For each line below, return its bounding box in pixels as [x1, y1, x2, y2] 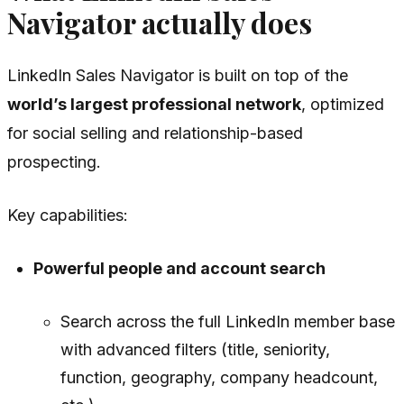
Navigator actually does [7, 3, 312, 41]
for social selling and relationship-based [7, 123, 303, 142]
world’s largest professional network [7, 94, 301, 114]
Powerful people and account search [33, 258, 326, 278]
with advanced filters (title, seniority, [60, 339, 330, 359]
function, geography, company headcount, [60, 367, 378, 387]
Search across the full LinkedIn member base [60, 311, 395, 331]
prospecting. [7, 151, 101, 171]
